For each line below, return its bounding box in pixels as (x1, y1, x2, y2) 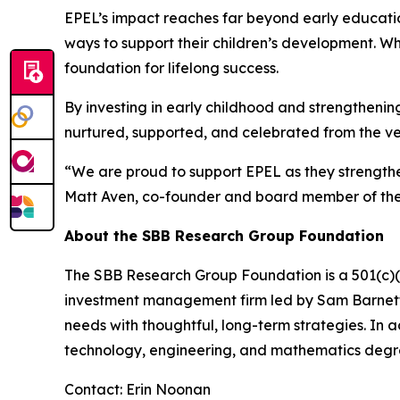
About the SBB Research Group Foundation (64, 226, 384, 245)
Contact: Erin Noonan (64, 379, 214, 398)
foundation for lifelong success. (64, 58, 279, 77)
